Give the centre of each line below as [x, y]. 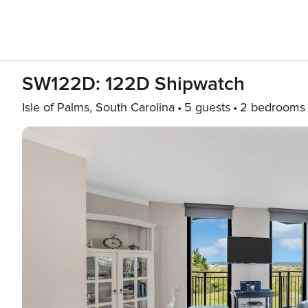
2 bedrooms [273, 107]
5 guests [207, 107]
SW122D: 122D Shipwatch [133, 84]
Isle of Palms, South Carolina [98, 107]
